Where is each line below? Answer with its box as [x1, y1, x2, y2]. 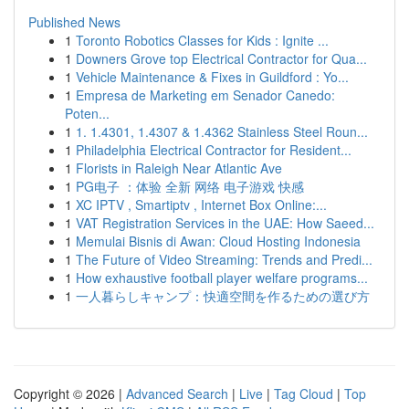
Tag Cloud [274, 384, 333, 403]
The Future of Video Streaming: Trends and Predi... [76, 250, 372, 268]
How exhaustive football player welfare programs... [76, 268, 368, 287]
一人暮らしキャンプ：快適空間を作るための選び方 [76, 287, 370, 305]
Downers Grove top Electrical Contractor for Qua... [76, 49, 367, 68]
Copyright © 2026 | [14, 384, 126, 403]
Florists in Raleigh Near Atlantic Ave [76, 159, 282, 177]
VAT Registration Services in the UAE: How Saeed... [76, 214, 374, 232]
